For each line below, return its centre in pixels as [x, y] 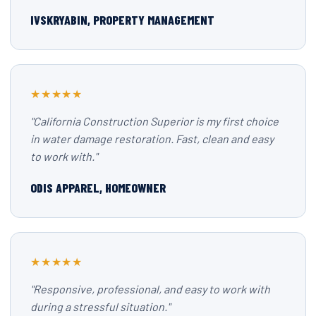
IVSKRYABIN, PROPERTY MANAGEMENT [122, 20]
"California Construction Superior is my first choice [154, 121]
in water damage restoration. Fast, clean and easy [152, 139]
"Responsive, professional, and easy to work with [150, 289]
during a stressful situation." [100, 306]
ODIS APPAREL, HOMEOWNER [98, 188]
